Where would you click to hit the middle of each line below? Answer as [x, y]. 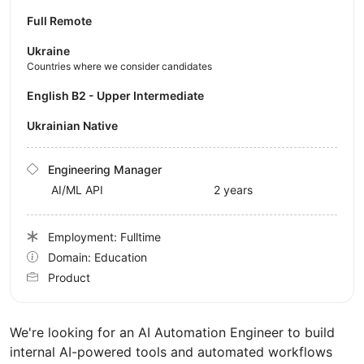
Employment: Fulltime [104, 236]
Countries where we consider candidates [119, 66]
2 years [233, 189]
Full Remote [59, 20]
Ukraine [48, 50]
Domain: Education [97, 257]
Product [69, 277]
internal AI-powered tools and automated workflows [171, 351]
